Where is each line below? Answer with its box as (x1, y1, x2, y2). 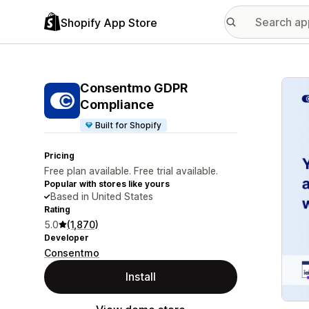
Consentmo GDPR (80, 81, 188, 95)
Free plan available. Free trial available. (44, 165, 218, 177)
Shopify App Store (61, 15, 157, 30)
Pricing (44, 150, 74, 161)
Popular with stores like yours (44, 179, 170, 189)
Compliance (80, 97, 154, 112)
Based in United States (50, 190, 153, 202)
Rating (44, 204, 70, 215)
